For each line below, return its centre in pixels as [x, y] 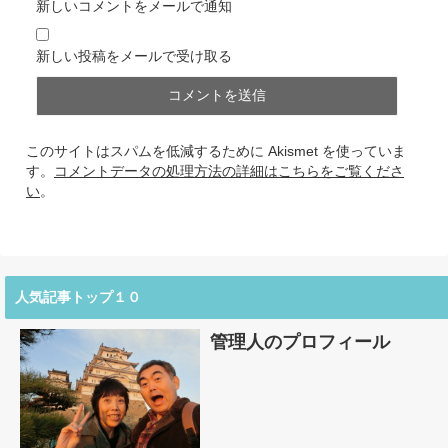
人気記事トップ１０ [78, 297]
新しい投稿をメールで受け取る [134, 56]
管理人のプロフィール [300, 342]
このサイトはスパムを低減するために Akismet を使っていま [216, 151]
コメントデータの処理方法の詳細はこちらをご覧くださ [229, 171]
